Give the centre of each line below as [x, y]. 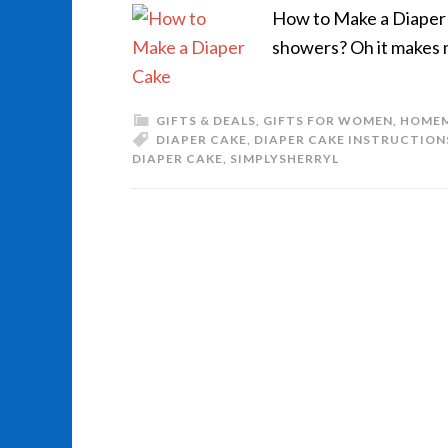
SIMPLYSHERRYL [284, 158]
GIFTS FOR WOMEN [328, 120]
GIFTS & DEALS [206, 120]
